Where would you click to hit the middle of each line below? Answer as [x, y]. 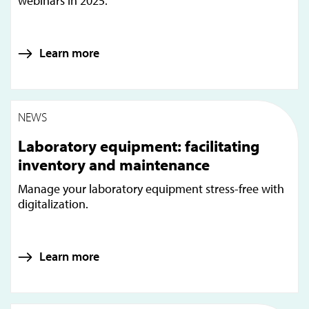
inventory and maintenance [114, 165]
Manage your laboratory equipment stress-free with [151, 189]
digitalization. [53, 204]
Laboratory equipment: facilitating [139, 146]
